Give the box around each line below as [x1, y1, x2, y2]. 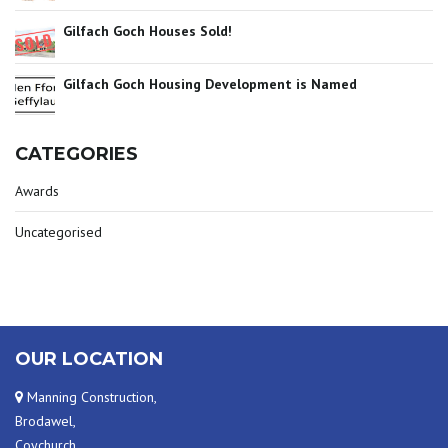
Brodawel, [15, 411, 76, 430]
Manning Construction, [23, 387, 157, 406]
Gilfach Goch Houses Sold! [63, 21, 232, 40]
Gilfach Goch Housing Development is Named [63, 74, 357, 93]
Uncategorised [15, 223, 102, 241]
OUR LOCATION [15, 348, 163, 370]
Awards [15, 182, 59, 200]
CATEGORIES [15, 142, 138, 165]
